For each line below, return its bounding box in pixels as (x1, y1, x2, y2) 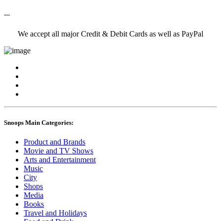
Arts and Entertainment (24, 155, 96, 164)
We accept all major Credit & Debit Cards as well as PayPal (18, 30, 203, 38)
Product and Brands (24, 137, 85, 146)
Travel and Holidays (24, 208, 87, 217)
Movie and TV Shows (24, 146, 93, 155)
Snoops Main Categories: (4, 118, 74, 126)
